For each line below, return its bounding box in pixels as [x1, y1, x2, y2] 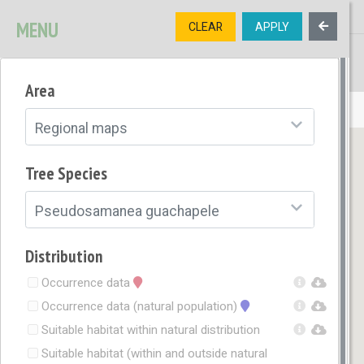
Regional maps [34, 119, 128, 140]
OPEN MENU [51, 101, 117, 119]
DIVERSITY [95, 59, 163, 82]
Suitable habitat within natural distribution [41, 321, 261, 340]
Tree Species [25, 162, 108, 185]
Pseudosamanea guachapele [34, 201, 219, 223]
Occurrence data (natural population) [41, 297, 241, 316]
